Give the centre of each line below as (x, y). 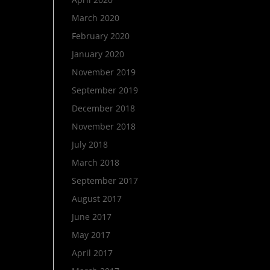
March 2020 (96, 18)
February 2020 (101, 36)
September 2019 (105, 90)
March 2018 (96, 162)
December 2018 (104, 108)
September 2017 (105, 181)
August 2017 (97, 199)
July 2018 (90, 144)
